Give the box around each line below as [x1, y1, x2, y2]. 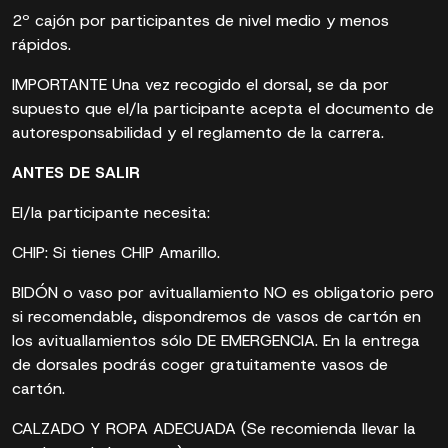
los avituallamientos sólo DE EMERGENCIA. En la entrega [12, 330, 420, 351]
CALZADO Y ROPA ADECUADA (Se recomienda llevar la [12, 418, 416, 439]
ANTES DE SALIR [12, 162, 140, 183]
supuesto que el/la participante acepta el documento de [12, 98, 434, 119]
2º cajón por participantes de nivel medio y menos [12, 10, 389, 31]
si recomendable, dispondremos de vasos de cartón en [12, 306, 421, 327]
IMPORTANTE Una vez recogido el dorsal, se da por [12, 74, 389, 95]
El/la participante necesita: [12, 202, 210, 223]
